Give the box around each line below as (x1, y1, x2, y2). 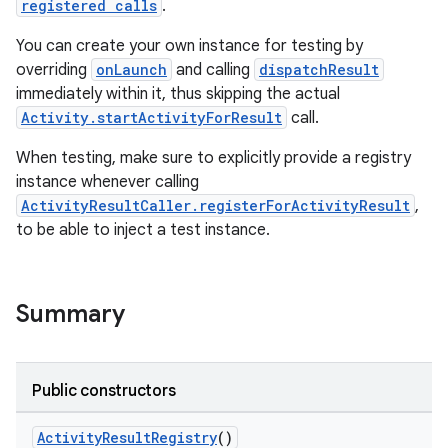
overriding (16, 60, 91, 80)
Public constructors (32, 381, 176, 401)
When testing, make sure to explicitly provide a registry (16, 148, 411, 168)
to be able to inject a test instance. (16, 220, 270, 240)
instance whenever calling (16, 172, 199, 192)
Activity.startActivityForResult (21, 108, 282, 127)
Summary (16, 299, 125, 329)
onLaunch (96, 60, 167, 79)
